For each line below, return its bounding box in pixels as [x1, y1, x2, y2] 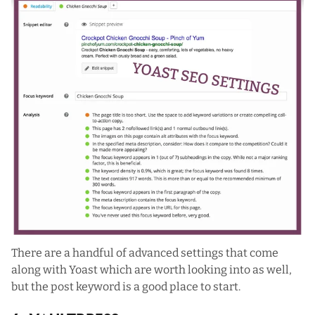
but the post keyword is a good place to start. [11, 280, 240, 294]
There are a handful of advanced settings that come [11, 246, 278, 260]
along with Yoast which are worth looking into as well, [11, 263, 292, 277]
